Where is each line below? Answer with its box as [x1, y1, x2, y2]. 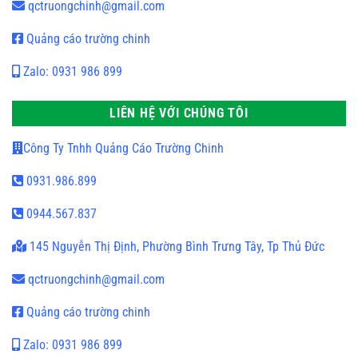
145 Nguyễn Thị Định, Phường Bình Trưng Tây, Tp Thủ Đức [26, 238, 324, 254]
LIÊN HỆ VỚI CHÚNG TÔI [109, 105, 249, 121]
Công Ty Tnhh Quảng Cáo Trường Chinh [23, 140, 224, 156]
